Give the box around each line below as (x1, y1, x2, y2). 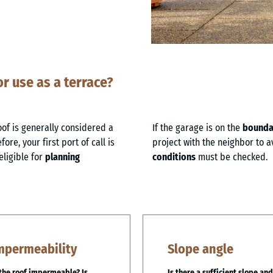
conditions (152, 151, 196, 163)
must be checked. (196, 151, 268, 163)
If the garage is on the (152, 121, 243, 133)
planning (45, 151, 80, 163)
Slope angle (168, 240, 233, 257)
